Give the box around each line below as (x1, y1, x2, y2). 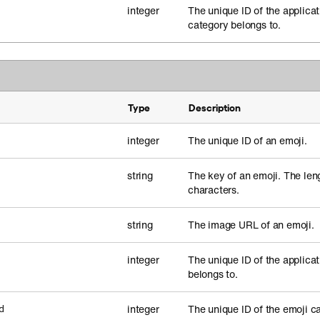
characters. (188, 182, 239, 197)
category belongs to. (188, 17, 281, 32)
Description (189, 101, 241, 113)
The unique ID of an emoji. (188, 133, 307, 148)
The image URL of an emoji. (188, 217, 314, 232)
